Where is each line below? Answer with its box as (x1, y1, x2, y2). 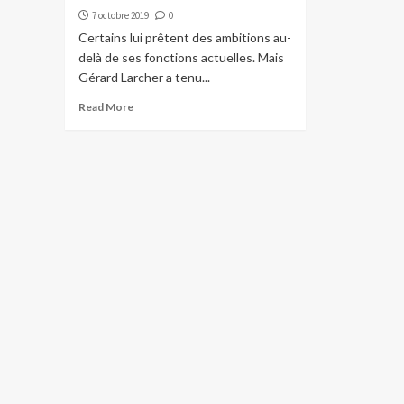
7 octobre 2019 (92, 9, 149, 23)
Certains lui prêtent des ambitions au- (78, 30, 291, 46)
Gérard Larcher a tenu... (78, 69, 210, 86)
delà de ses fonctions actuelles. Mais (78, 50, 284, 66)
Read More (78, 100, 133, 115)
